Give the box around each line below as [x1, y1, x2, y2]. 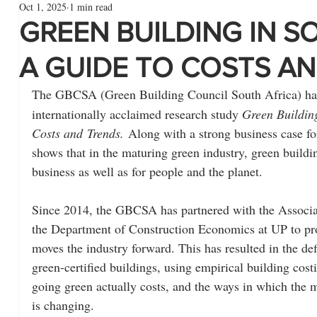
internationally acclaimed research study [32, 105, 242, 122]
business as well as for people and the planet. [32, 163, 263, 180]
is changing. [32, 296, 94, 313]
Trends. [87, 125, 124, 142]
